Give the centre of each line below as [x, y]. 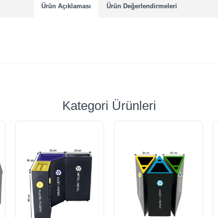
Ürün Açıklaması [66, 6]
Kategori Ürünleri [109, 106]
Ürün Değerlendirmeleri [142, 6]
